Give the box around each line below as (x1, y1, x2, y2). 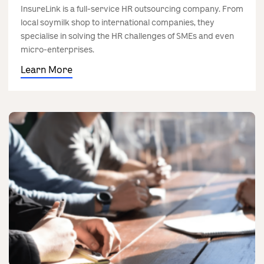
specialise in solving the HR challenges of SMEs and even (21, 30, 234, 42)
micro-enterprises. (21, 44, 94, 55)
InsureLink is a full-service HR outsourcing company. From (21, 3, 243, 15)
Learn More (21, 63, 72, 76)
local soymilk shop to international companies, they (21, 16, 214, 28)
